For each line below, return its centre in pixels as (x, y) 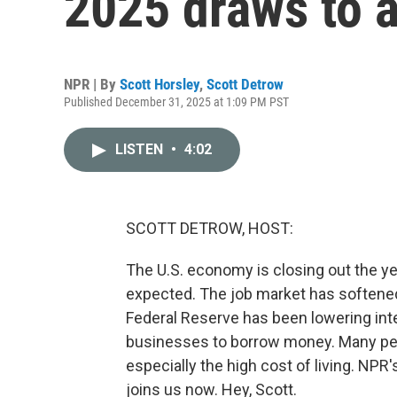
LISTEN (141, 149)
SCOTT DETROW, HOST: (210, 228)
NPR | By (92, 84)
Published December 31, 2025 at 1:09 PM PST (176, 102)
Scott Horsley (160, 84)
